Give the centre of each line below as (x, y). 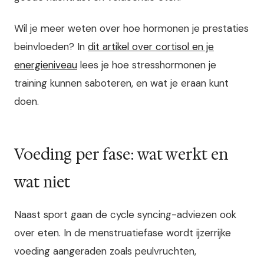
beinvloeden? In (51, 47)
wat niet (42, 182)
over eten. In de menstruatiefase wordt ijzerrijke (123, 232)
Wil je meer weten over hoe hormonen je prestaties (131, 29)
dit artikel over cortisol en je (151, 47)
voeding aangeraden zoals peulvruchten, (105, 251)
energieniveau (46, 65)
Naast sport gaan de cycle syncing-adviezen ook (125, 214)
